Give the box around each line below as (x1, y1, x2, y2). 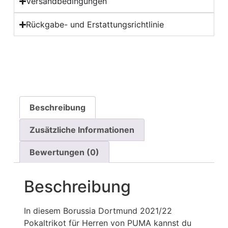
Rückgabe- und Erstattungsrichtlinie (26, 19, 164, 30)
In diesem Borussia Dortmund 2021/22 (23, 206, 172, 216)
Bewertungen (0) (30, 147, 100, 157)
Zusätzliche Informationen (30, 124, 135, 135)
